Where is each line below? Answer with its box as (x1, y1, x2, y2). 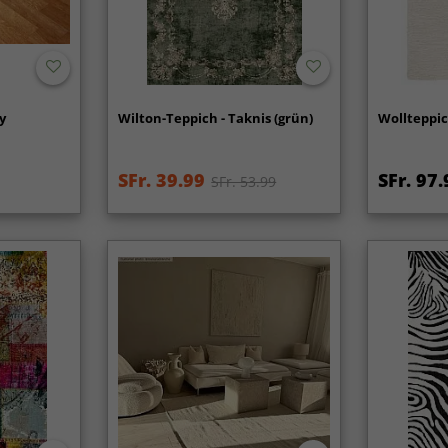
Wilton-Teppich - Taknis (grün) (118, 108, 314, 127)
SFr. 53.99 (211, 171, 277, 191)
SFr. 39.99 (118, 167, 206, 192)
